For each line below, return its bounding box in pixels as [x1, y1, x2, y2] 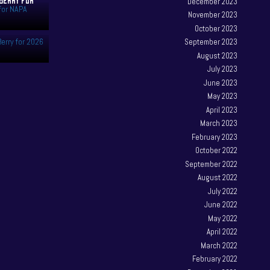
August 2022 [198, 172, 238, 183]
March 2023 [200, 118, 238, 129]
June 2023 [204, 77, 238, 88]
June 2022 [204, 199, 238, 210]
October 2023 [195, 23, 238, 34]
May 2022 [208, 213, 238, 224]
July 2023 [207, 64, 238, 75]
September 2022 [185, 159, 238, 169]
